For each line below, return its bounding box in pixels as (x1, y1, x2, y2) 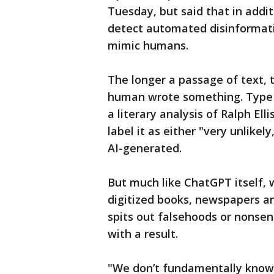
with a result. (108, 226, 178, 242)
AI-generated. (108, 141, 182, 156)
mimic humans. (108, 38, 188, 53)
